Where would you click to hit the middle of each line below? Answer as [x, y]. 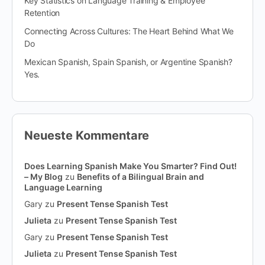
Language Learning [63, 188]
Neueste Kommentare [87, 136]
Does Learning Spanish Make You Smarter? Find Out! [130, 166]
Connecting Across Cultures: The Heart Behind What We [129, 31]
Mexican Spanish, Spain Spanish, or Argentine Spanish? [128, 62]
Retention [42, 13]
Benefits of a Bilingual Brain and [140, 177]
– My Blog [43, 177]
